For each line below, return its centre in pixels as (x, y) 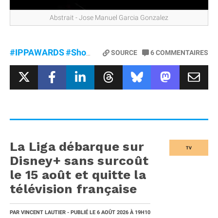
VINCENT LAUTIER (43, 212)
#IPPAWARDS (37, 52)
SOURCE (124, 52)
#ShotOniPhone (76, 52)
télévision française (73, 189)
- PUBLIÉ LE (81, 212)
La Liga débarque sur (77, 146)
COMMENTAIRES (182, 52)
